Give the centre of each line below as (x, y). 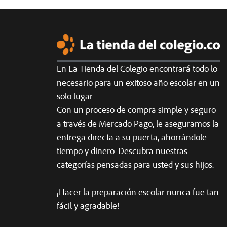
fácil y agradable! (88, 206)
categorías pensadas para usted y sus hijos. (135, 165)
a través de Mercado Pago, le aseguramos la (138, 124)
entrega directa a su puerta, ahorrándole (132, 137)
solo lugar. (75, 96)
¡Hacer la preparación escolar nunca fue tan (138, 192)
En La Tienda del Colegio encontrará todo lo (137, 69)
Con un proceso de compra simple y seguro (136, 110)
